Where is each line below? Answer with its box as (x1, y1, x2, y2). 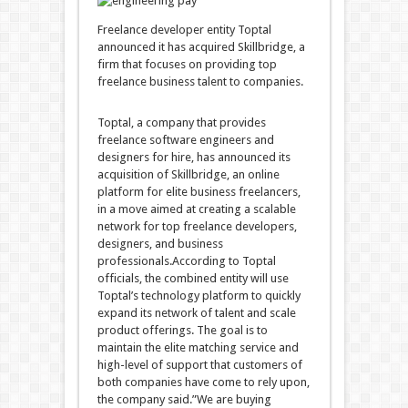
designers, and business (97, 237, 223, 250)
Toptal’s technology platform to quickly (97, 289, 301, 302)
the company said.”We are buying (97, 393, 271, 406)
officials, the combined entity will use (97, 271, 289, 285)
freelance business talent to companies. (97, 75, 303, 88)
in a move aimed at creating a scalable (97, 202, 296, 216)
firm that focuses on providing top (97, 57, 277, 71)
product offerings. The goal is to (97, 323, 268, 337)
